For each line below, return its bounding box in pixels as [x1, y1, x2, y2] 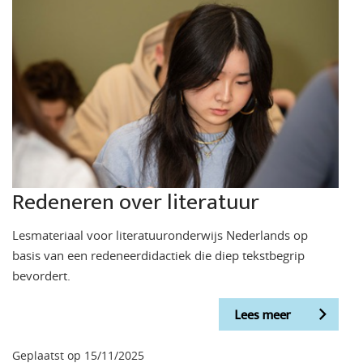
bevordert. [12, 267, 70, 284]
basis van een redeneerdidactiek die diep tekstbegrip [12, 247, 305, 264]
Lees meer [234, 305, 291, 327]
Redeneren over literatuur [12, 183, 259, 222]
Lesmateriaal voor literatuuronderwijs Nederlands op [12, 227, 308, 244]
